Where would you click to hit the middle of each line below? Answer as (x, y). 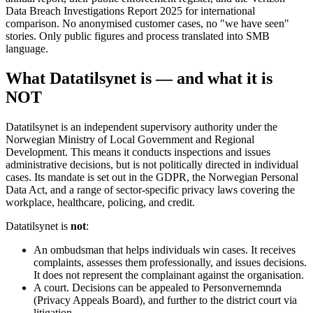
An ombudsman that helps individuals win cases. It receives (165, 249)
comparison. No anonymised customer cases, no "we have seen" (147, 23)
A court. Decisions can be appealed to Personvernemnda (158, 287)
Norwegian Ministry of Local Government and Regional (130, 139)
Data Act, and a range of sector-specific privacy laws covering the (150, 189)
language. (27, 48)
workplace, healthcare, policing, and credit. (100, 202)
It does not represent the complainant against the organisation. (169, 275)
